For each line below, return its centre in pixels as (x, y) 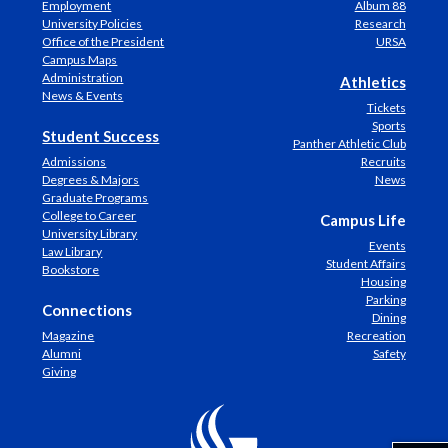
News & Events (83, 95)
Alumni (62, 353)
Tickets (386, 107)
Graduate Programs (95, 197)
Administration (83, 77)
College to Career (89, 215)
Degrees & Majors (91, 179)
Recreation (376, 335)
